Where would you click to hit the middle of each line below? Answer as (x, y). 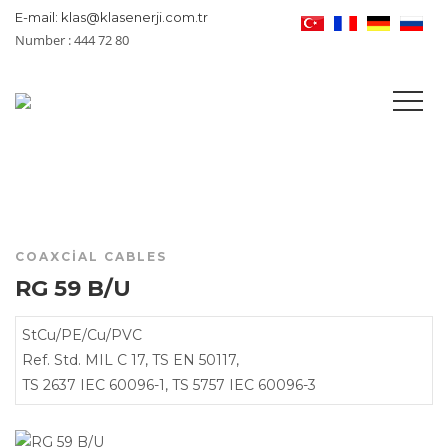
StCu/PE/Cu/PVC (82, 335)
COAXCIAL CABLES (91, 256)
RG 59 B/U (73, 288)
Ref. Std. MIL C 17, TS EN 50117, (130, 360)
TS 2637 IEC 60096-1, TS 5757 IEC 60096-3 (169, 385)
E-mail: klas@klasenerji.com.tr (111, 16)
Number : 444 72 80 (72, 39)
